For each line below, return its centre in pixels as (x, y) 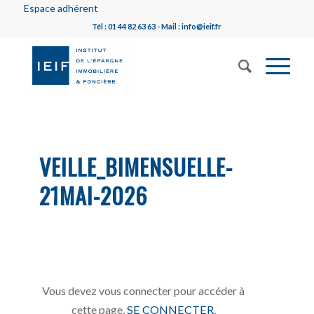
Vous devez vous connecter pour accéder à (144, 290)
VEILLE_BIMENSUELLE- (136, 166)
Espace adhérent (61, 8)
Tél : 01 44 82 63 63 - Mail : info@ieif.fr (157, 26)
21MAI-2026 (94, 195)
